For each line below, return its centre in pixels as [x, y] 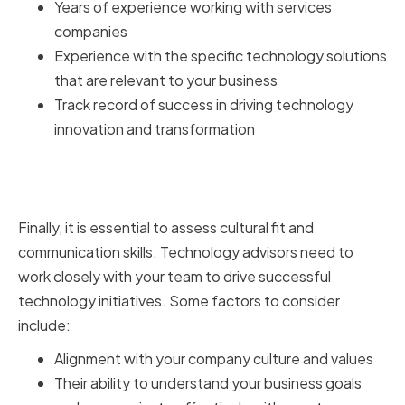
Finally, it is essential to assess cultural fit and [166, 228]
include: [44, 325]
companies [91, 32]
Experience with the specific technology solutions [221, 56]
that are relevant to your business [166, 80]
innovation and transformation [155, 129]
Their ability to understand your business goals [208, 383]
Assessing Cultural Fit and [160, 166]
